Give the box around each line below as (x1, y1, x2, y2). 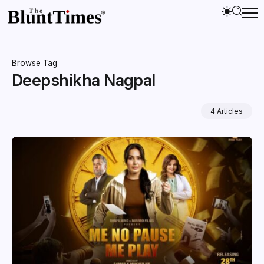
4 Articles (210, 106, 243, 115)
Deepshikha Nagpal (12, 70, 156, 90)
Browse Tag (12, 58, 57, 68)
